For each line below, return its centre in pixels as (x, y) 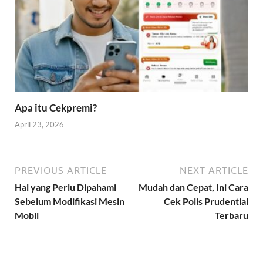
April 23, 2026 (39, 125)
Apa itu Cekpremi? (56, 107)
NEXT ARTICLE (214, 171)
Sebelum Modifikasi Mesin (70, 201)
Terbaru (232, 215)
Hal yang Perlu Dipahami (65, 187)
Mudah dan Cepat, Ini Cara (193, 187)
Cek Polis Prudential (206, 201)
